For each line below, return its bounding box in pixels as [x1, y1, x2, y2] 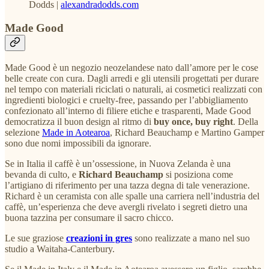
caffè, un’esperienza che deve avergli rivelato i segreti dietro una [5, 201, 247, 212]
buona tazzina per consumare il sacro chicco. [5, 212, 174, 223]
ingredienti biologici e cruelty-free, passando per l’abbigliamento [5, 94, 248, 105]
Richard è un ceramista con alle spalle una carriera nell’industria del [5, 190, 259, 201]
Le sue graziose [5, 232, 66, 243]
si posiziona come [163, 169, 233, 180]
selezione [5, 127, 42, 138]
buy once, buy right [154, 116, 233, 127]
